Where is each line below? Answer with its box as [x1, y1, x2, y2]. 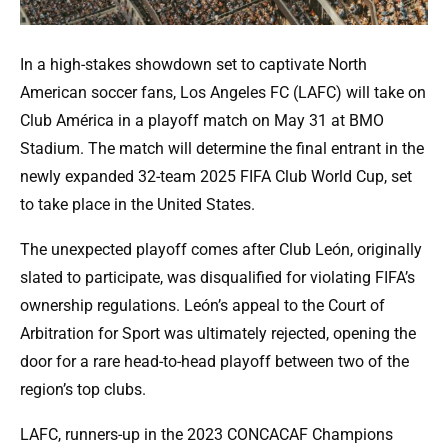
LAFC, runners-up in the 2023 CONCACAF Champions [20, 425, 393, 445]
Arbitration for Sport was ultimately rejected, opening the [20, 324, 416, 344]
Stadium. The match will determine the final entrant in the [20, 139, 424, 159]
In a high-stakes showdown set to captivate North [20, 55, 367, 75]
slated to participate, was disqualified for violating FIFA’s [20, 268, 415, 288]
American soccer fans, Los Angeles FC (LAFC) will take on [20, 83, 426, 103]
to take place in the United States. [20, 195, 255, 215]
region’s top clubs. [20, 380, 146, 400]
